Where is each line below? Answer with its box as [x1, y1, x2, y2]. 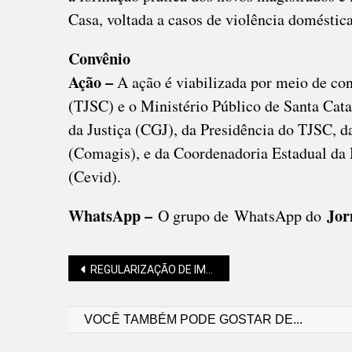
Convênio [68, 47, 130, 70]
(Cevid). [68, 166, 126, 187]
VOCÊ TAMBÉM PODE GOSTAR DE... [84, 313, 302, 326]
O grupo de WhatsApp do [158, 205, 321, 226]
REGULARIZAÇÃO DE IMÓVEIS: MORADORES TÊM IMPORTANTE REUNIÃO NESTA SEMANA [90, 263, 206, 276]
